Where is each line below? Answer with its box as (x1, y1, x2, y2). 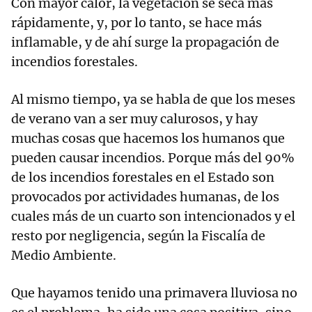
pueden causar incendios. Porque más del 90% (11, 150, 295, 166)
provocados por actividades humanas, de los (11, 189, 279, 205)
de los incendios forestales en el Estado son (11, 169, 274, 186)
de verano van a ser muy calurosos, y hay (11, 111, 258, 127)
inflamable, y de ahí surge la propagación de (11, 34, 279, 51)
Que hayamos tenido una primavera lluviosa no (11, 285, 297, 302)
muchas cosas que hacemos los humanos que (11, 130, 285, 147)
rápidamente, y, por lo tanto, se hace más (11, 15, 262, 31)
